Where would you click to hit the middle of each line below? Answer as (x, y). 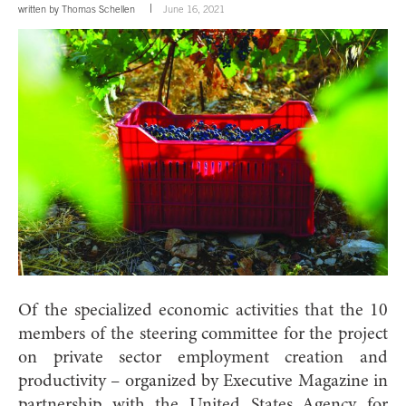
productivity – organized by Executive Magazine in (203, 381)
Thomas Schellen (98, 9)
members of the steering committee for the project (203, 334)
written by (40, 9)
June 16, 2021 (194, 9)
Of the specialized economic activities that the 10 (203, 310)
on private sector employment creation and (203, 358)
